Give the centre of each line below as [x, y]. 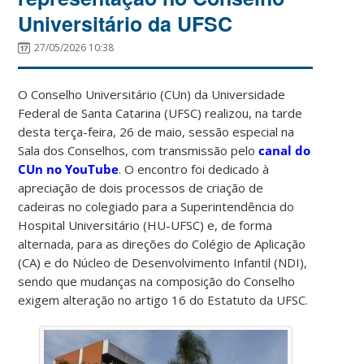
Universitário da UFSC [126, 23]
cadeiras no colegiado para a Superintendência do [156, 206]
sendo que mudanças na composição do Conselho [157, 281]
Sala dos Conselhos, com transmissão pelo [139, 150]
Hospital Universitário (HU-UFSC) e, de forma [145, 225]
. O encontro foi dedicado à [194, 169]
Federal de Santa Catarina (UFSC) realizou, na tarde [160, 113]
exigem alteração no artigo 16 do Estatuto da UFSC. [163, 299]
